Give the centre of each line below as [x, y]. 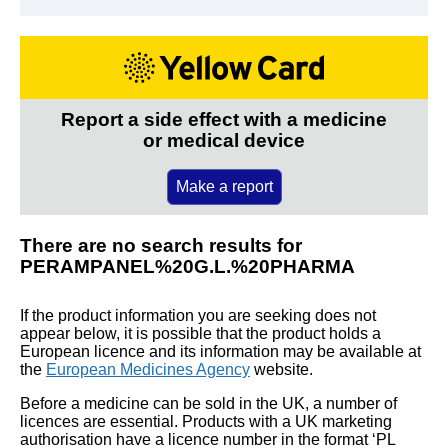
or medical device [224, 140]
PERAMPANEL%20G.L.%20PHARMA [187, 266]
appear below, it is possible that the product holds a [200, 333]
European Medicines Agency [148, 369]
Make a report [224, 186]
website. [281, 369]
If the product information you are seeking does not [198, 315]
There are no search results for [161, 245]
